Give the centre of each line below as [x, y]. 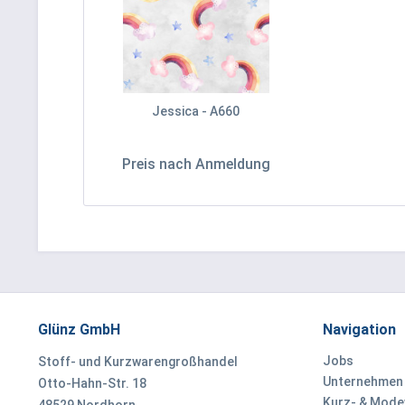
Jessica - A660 [196, 111]
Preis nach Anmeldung [196, 164]
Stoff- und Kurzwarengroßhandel [138, 362]
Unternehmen [363, 381]
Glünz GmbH [79, 330]
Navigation [359, 330]
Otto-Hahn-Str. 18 [92, 383]
